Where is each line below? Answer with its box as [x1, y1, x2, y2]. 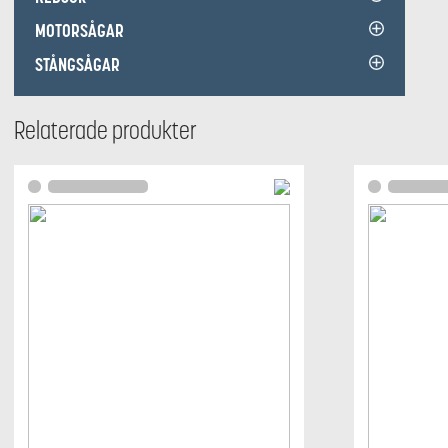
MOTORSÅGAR [35, 19, 124, 42]
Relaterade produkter [14, 114, 197, 146]
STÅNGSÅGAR [35, 53, 120, 76]
